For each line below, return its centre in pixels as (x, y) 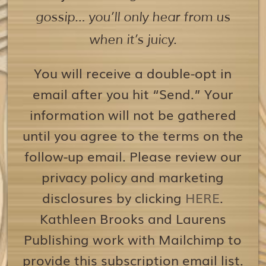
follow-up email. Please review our (133, 156)
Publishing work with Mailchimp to (133, 239)
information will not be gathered (133, 114)
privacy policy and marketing (133, 177)
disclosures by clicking (114, 197)
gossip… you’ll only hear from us (133, 17)
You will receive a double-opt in (133, 73)
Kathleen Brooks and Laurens (133, 218)
